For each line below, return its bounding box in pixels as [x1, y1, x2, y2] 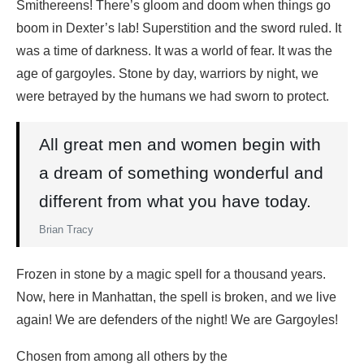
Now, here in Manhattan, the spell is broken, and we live [16, 290, 336, 304]
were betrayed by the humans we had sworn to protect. [16, 89, 329, 103]
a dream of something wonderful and [39, 163, 323, 182]
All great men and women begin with [39, 135, 321, 154]
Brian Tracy [39, 223, 93, 236]
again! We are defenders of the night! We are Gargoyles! [16, 313, 338, 327]
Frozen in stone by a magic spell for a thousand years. [16, 267, 326, 281]
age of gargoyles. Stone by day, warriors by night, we [16, 67, 318, 80]
